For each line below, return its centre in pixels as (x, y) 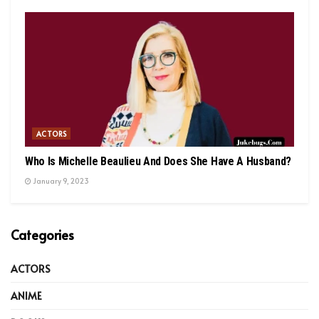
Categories (42, 234)
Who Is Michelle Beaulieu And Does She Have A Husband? (158, 161)
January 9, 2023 (60, 181)
